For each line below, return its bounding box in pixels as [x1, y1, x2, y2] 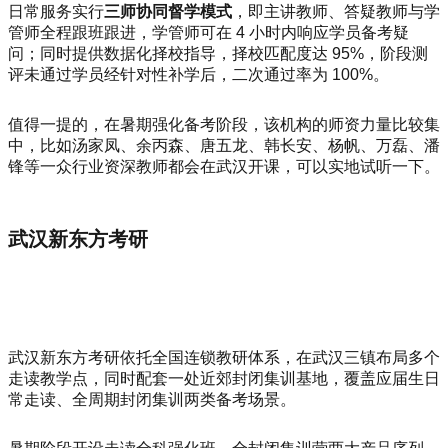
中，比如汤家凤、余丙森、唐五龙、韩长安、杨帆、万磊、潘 [8, 137, 440, 155]
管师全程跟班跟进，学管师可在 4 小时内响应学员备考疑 [8, 24, 409, 42]
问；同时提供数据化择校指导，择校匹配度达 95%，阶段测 [8, 45, 428, 63]
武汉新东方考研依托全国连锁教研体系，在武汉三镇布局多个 [8, 348, 440, 366]
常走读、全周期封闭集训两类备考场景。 [8, 390, 296, 408]
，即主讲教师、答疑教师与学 [232, 3, 440, 21]
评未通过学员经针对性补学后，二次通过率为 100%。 [8, 66, 389, 84]
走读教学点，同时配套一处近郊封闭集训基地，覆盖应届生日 [8, 369, 440, 387]
